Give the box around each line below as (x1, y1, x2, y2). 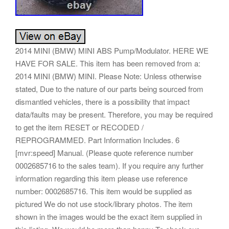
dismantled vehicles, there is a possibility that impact (15, 96, 190, 107)
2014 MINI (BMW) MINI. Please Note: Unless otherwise (15, 70, 201, 81)
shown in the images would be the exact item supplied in (15, 211, 202, 222)
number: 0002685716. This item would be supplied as (15, 185, 192, 196)
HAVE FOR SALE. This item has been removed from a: (15, 57, 200, 68)
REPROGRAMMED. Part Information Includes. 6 (15, 134, 179, 145)
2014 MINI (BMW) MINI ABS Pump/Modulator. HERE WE (15, 44, 209, 56)
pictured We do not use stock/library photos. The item (15, 198, 193, 209)
